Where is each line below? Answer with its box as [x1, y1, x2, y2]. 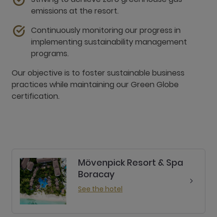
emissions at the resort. [31, 5, 119, 16]
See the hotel [78, 184, 123, 194]
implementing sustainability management [31, 36, 187, 47]
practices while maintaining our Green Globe [12, 79, 179, 90]
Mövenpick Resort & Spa [78, 156, 183, 169]
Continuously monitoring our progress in [31, 25, 181, 36]
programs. [31, 48, 69, 59]
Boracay [78, 168, 115, 180]
